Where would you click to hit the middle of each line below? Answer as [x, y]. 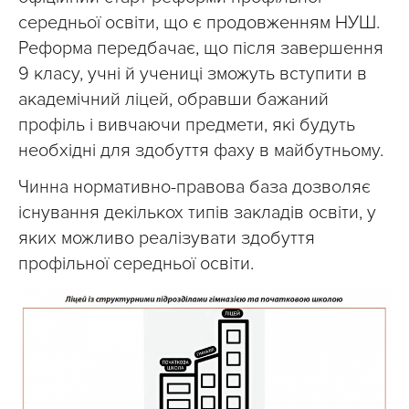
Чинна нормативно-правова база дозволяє [194, 187]
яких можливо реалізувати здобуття [167, 238]
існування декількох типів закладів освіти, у [197, 212]
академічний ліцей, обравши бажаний [173, 99]
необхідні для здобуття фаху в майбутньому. [201, 150]
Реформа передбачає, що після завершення [201, 48]
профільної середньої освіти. [136, 263]
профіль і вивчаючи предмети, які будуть [187, 125]
